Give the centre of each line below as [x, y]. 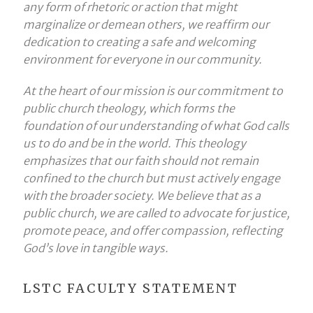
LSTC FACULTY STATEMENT [130, 289]
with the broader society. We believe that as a [141, 195]
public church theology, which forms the [129, 108]
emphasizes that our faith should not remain [140, 160]
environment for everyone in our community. [142, 60]
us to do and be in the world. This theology [134, 143]
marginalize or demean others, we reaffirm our [146, 25]
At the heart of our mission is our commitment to [153, 90]
